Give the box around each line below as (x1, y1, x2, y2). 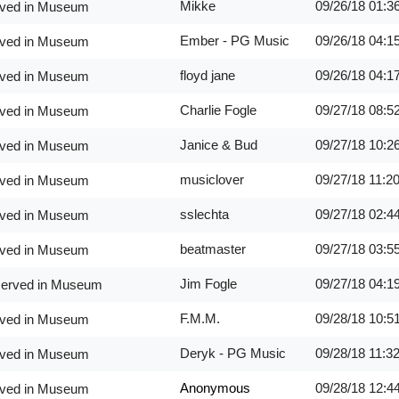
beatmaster (179, 241, 246, 256)
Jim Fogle (179, 276, 237, 291)
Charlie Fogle (179, 102, 256, 118)
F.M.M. (179, 311, 220, 326)
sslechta (179, 207, 229, 222)
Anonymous (179, 380, 250, 395)
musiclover (179, 172, 244, 187)
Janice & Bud (179, 137, 257, 152)
